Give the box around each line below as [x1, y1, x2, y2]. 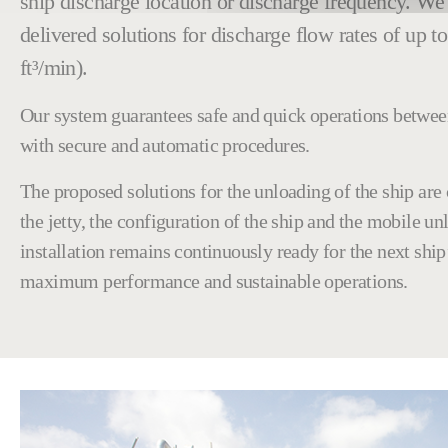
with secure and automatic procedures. [20, 133, 315, 156]
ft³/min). [20, 54, 88, 80]
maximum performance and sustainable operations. [20, 269, 408, 292]
